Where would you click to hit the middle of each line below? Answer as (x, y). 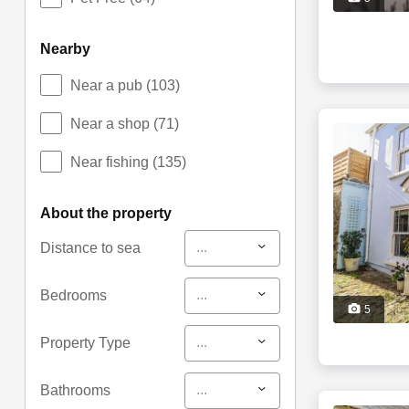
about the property (111, 213)
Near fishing (111, 162)
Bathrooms (75, 390)
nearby (70, 49)
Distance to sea (90, 247)
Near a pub (108, 85)
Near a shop (111, 123)
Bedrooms (73, 295)
